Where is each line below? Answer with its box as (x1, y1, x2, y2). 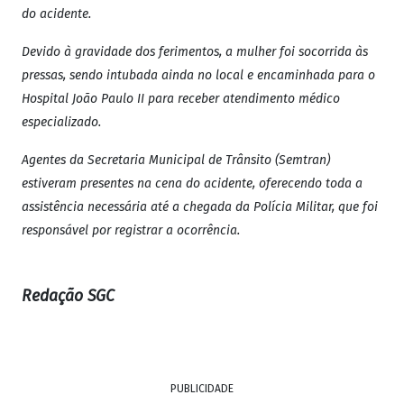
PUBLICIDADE (170, 382, 234, 396)
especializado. (22, 115, 101, 131)
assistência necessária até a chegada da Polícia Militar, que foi (22, 199, 378, 216)
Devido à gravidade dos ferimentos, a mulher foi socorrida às (22, 44, 368, 60)
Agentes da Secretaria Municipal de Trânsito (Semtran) (22, 152, 330, 169)
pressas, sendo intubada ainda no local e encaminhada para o (22, 68, 375, 84)
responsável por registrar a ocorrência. (22, 223, 240, 239)
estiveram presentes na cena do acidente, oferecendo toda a (22, 176, 363, 192)
